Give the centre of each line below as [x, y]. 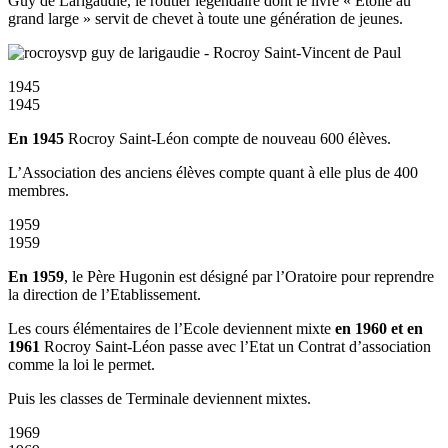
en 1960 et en [379, 329]
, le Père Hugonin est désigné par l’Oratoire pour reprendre [249, 277]
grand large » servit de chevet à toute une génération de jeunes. [205, 19]
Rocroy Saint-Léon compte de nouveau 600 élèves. [227, 139]
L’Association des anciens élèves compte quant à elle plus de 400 [213, 173]
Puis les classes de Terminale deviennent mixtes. [159, 399]
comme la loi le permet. [81, 365]
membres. [38, 191]
